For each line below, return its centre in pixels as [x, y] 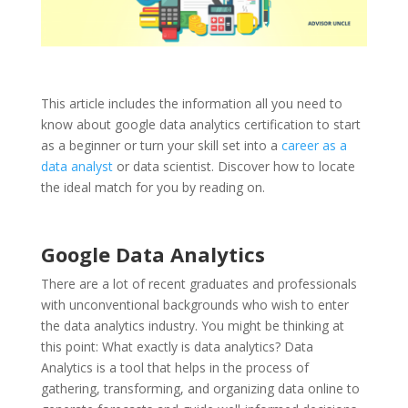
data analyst [76, 167]
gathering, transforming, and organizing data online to [200, 389]
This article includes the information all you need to [191, 104]
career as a [314, 146]
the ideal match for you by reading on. [153, 188]
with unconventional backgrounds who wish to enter [194, 305]
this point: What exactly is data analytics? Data [177, 347]
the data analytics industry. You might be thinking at [192, 326]
